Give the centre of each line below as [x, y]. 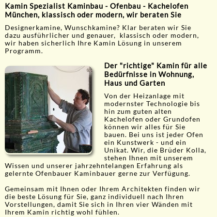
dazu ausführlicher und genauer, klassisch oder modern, [102, 36]
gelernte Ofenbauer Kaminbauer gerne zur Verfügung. [98, 174]
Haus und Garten [135, 83]
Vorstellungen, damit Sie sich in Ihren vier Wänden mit [99, 205]
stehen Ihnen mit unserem [149, 158]
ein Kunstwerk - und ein [145, 143]
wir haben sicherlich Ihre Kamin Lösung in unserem [93, 43]
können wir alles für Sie [145, 127]
